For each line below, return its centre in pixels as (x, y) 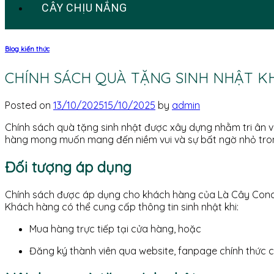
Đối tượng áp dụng (68, 167)
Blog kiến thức (27, 49)
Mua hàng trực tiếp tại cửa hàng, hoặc (115, 228)
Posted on (29, 105)
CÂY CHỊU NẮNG (84, 8)
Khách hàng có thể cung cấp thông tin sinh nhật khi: (122, 206)
